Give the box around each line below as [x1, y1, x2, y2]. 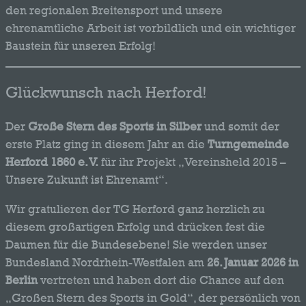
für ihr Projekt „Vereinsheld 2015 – [98, 155, 286, 169]
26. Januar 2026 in [207, 255, 298, 269]
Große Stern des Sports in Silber [28, 120, 201, 134]
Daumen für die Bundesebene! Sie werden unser [5, 237, 267, 251]
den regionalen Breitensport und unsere [5, 3, 223, 17]
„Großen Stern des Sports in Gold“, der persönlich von [5, 290, 301, 305]
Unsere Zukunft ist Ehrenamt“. [5, 173, 168, 187]
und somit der [201, 120, 279, 134]
